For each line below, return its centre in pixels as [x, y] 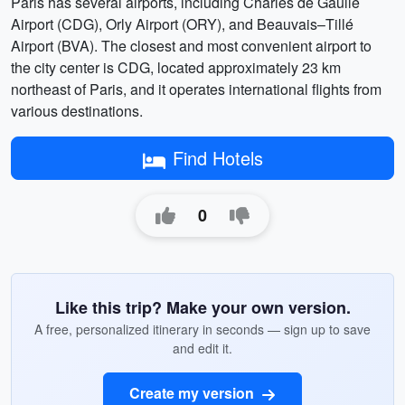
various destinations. [77, 111]
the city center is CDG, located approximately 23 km [176, 67]
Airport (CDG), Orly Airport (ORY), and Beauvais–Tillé [182, 24]
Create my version [193, 393]
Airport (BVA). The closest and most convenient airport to [191, 46]
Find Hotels [217, 158]
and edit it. [202, 348]
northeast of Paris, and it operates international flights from [196, 89]
